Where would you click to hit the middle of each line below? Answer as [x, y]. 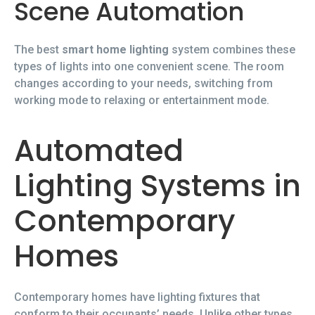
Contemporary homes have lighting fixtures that [137, 297]
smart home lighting [115, 50]
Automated [99, 151]
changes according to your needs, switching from [143, 84]
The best [38, 50]
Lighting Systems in [157, 186]
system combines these [232, 50]
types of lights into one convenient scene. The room [149, 67]
